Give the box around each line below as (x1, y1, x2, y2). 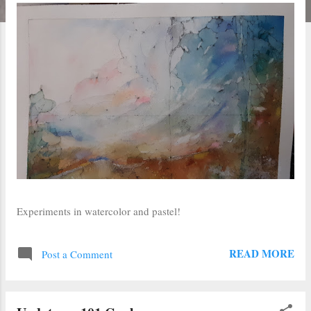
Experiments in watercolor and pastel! (17, 203, 180, 218)
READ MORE (229, 245, 294, 261)
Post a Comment (42, 246, 112, 261)
